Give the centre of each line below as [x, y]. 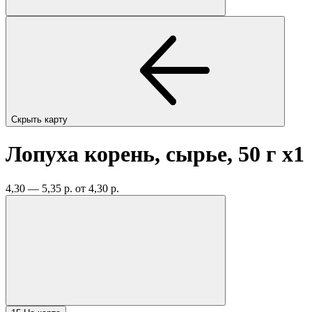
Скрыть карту [41, 119]
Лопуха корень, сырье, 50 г [144, 154]
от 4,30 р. [97, 188]
